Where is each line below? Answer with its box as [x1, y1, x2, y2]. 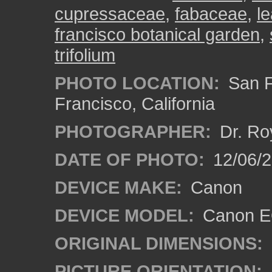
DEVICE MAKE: [55, 177, 182, 197]
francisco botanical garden [55, 24, 260, 44]
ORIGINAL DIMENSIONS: [55, 233, 263, 253]
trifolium [55, 45, 115, 65]
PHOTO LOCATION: [55, 73, 220, 93]
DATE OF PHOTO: [55, 149, 205, 169]
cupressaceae [55, 4, 165, 24]
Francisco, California [55, 93, 215, 114]
